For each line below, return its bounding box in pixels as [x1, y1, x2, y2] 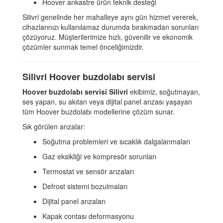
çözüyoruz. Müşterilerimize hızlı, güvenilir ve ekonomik [22, 32, 193, 42]
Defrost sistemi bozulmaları [42, 181, 127, 192]
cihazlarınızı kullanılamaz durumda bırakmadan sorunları [22, 22, 199, 32]
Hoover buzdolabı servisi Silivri [22, 87, 128, 97]
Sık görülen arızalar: [22, 121, 85, 132]
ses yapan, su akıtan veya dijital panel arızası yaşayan [22, 97, 192, 107]
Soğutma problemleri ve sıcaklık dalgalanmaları [42, 136, 190, 147]
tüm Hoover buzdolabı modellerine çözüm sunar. [22, 107, 175, 117]
